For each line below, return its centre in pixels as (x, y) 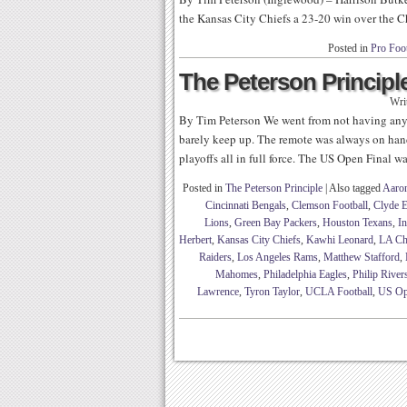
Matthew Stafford (362, 257)
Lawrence (218, 292)
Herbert (195, 240)
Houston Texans (357, 223)
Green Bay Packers (276, 223)
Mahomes (237, 274)
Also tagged (356, 188)
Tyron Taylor (272, 292)
